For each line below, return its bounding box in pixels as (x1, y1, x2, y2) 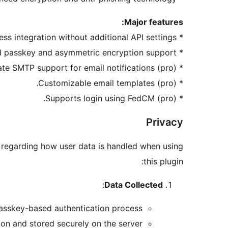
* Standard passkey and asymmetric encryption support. (177, 47, 183, 58)
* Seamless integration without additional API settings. (177, 32, 183, 43)
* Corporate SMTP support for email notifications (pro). (177, 63, 183, 73)
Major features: (124, 17, 183, 27)
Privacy (146, 116, 183, 129)
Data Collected (104, 180, 163, 190)
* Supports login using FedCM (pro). (177, 93, 183, 104)
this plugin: (144, 156, 183, 167)
